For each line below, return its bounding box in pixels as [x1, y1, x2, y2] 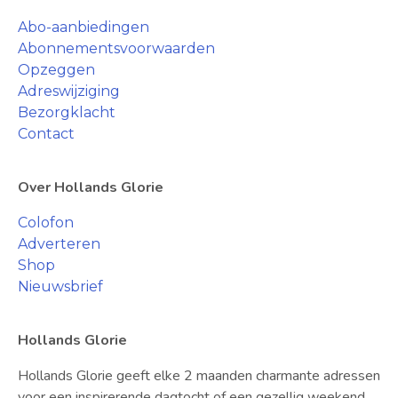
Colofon [18, 214, 74, 232]
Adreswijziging [18, 83, 120, 100]
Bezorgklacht [18, 104, 115, 122]
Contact [18, 125, 75, 143]
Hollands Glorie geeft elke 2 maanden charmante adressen [18, 366, 380, 386]
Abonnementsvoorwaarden [18, 40, 215, 58]
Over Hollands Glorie [18, 178, 163, 198]
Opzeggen [18, 61, 95, 79]
